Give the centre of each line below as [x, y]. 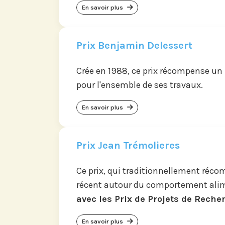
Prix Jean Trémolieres [128, 145]
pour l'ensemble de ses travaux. [140, 85]
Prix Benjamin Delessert [134, 45]
